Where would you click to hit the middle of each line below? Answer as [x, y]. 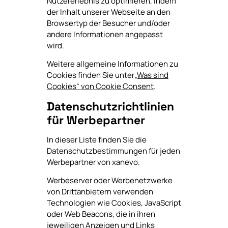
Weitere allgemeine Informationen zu [112, 64]
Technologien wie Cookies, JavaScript [114, 203]
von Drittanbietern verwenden [100, 191]
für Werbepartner [96, 120]
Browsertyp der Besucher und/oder [108, 23]
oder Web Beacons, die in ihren [101, 214]
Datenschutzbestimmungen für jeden [113, 151]
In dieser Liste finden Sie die [96, 139]
